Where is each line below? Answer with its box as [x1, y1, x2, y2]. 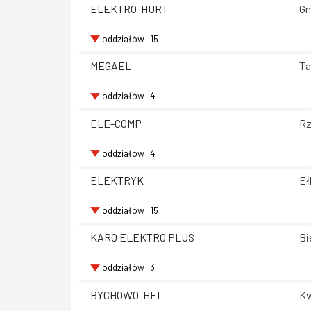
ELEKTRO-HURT [90, 2, 168, 16]
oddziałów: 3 [101, 261, 155, 274]
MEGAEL [90, 59, 131, 73]
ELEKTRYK [90, 174, 144, 187]
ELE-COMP [90, 116, 142, 130]
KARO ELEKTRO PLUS [90, 230, 194, 244]
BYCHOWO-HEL [90, 287, 163, 301]
